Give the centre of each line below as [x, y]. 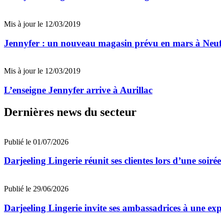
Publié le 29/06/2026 [36, 189]
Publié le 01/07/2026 [36, 142]
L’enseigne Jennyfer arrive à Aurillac [78, 90]
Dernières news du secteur [70, 112]
